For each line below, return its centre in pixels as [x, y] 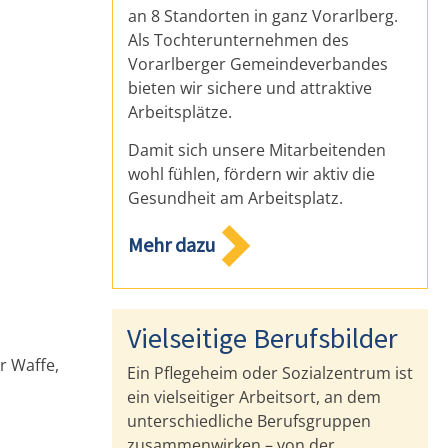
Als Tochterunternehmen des [239, 39]
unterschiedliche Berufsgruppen [249, 420]
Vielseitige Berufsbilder [263, 337]
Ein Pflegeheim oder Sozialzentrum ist [270, 372]
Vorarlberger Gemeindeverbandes [258, 63]
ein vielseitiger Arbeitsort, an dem [254, 396]
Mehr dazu [172, 244]
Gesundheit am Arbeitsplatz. [236, 198]
